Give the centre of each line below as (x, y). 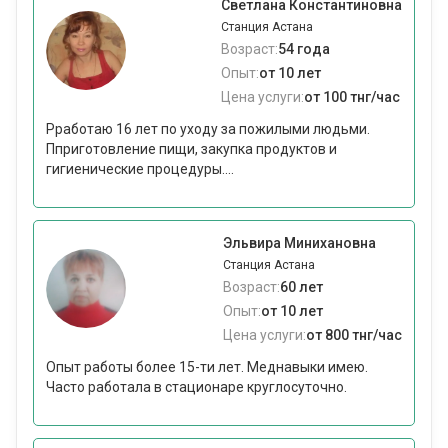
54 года (304, 49)
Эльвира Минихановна (299, 243)
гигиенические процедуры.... (140, 169)
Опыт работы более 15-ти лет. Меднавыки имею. (207, 367)
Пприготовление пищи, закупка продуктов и (191, 149)
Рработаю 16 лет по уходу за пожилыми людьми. (208, 129)
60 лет (301, 287)
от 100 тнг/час (352, 97)
